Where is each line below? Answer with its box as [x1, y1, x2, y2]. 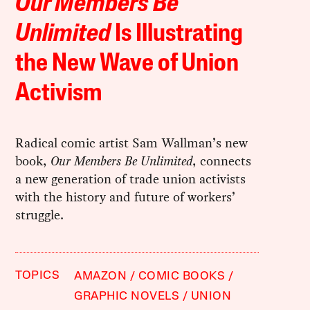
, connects [192, 151, 252, 170]
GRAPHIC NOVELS [74, 290, 180, 302]
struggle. [15, 205, 64, 224]
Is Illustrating [111, 21, 244, 47]
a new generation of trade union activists [15, 169, 246, 188]
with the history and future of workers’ [15, 187, 236, 206]
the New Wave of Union [15, 51, 239, 77]
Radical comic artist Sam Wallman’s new [15, 133, 248, 152]
